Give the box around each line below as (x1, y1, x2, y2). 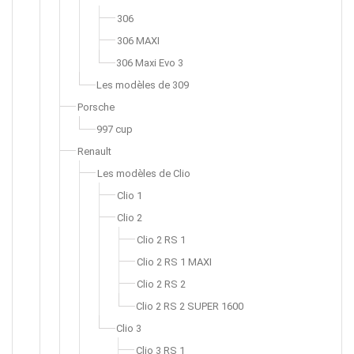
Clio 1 (117, 190, 142, 201)
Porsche (77, 101, 115, 113)
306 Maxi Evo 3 (116, 57, 183, 69)
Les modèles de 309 (96, 79, 189, 91)
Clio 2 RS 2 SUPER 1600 (136, 300, 243, 312)
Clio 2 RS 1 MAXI (137, 256, 212, 268)
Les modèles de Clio (97, 168, 190, 179)
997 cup (96, 123, 133, 135)
